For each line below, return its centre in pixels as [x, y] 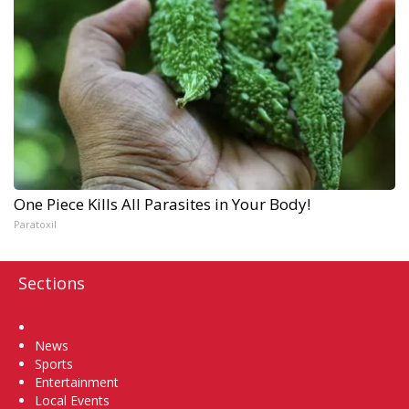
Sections [52, 283]
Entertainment [77, 382]
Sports [54, 363]
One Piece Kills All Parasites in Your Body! [162, 204]
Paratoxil [35, 224]
